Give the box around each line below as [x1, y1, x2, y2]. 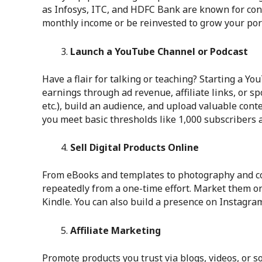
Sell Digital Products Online [70, 141, 199, 154]
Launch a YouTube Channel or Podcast [70, 44, 248, 58]
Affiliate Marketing [70, 223, 161, 237]
